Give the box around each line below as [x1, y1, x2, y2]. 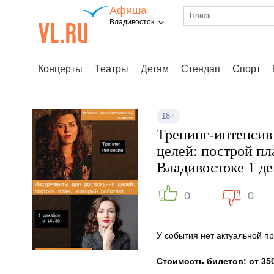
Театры [95, 64, 128, 74]
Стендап [181, 64, 220, 74]
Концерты [38, 64, 83, 74]
